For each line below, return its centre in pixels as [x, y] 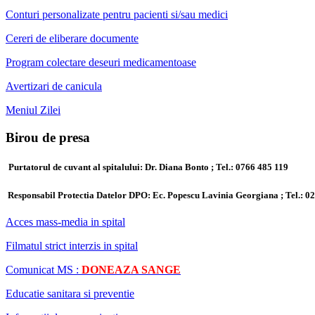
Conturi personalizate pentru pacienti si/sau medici [117, 15]
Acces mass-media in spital [65, 221]
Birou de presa [48, 138]
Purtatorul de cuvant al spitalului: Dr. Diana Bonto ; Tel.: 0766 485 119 [148, 167]
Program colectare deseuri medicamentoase [101, 63]
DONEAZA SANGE [131, 269]
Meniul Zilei [33, 110]
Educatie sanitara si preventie [70, 293]
